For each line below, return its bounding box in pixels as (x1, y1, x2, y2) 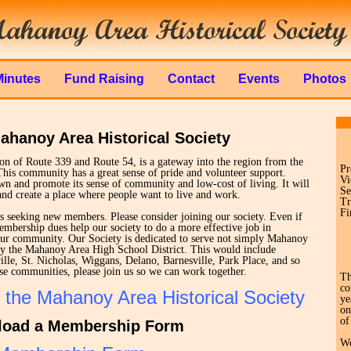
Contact (168, 72, 215, 85)
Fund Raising (64, 72, 144, 85)
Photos (303, 72, 346, 85)
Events (238, 72, 280, 85)
